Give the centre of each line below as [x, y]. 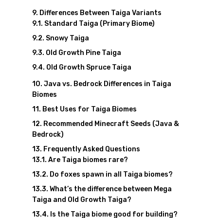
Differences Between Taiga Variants [100, 13]
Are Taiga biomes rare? [88, 160]
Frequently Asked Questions [91, 149]
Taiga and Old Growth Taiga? [82, 200]
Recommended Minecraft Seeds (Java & [111, 124]
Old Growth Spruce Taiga [89, 67]
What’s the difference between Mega [110, 189]
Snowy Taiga [67, 38]
